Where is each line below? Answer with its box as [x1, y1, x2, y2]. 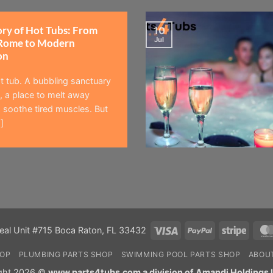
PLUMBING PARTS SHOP [18, 250, 113, 260]
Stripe [245, 224, 269, 235]
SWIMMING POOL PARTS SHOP [121, 250, 241, 260]
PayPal [211, 224, 239, 235]
